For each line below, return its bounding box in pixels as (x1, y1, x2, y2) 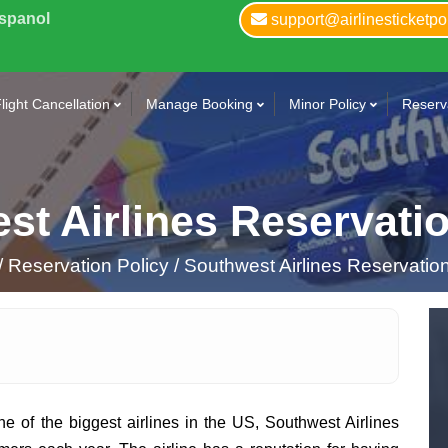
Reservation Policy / (2, 255, 184, 276)
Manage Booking (146, 96, 253, 112)
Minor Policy (289, 96, 366, 112)
